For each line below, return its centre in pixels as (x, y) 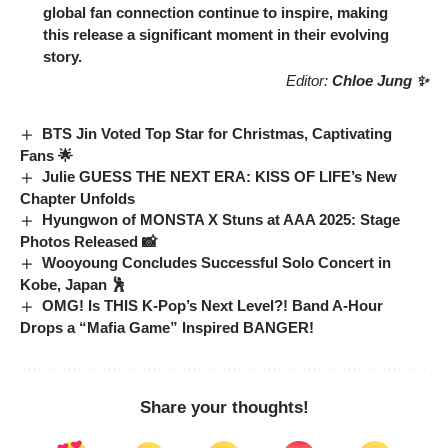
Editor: (309, 80)
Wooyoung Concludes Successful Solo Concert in (217, 262)
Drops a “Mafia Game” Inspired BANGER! (167, 327)
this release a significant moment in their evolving (215, 34)
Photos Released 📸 (88, 241)
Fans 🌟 (46, 155)
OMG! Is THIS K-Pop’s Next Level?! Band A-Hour (213, 305)
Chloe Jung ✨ (380, 80)
